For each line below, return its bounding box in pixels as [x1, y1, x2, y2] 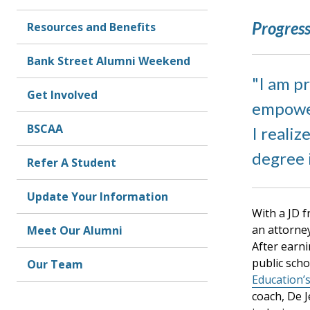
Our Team [27, 256, 83, 272]
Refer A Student [27, 154, 116, 170]
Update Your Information [27, 188, 168, 204]
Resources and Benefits [27, 19, 156, 35]
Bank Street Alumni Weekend [27, 53, 190, 69]
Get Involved [27, 86, 98, 102]
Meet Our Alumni [27, 222, 122, 238]
